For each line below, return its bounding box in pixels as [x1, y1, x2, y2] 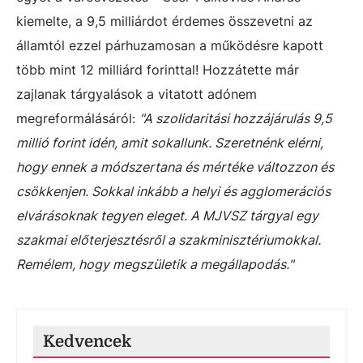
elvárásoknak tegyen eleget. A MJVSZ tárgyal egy [16, 207, 318, 224]
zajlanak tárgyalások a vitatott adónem [16, 85, 257, 102]
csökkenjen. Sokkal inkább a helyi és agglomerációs [16, 182, 331, 199]
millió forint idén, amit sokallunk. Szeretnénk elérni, [16, 134, 323, 151]
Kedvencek [43, 331, 131, 351]
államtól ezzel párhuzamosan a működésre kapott [16, 36, 323, 53]
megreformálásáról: [16, 109, 139, 126]
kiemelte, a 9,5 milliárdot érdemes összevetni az [16, 12, 313, 29]
